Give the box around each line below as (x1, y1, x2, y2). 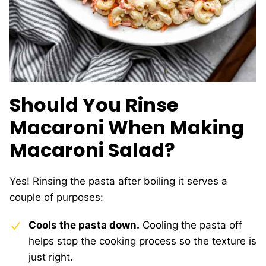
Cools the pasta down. (28, 219, 140, 232)
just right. (28, 251, 73, 264)
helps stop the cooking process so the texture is (28, 235, 256, 248)
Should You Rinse (9, 91, 178, 119)
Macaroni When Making (9, 114, 244, 141)
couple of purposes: (9, 191, 103, 204)
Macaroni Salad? (9, 137, 175, 164)
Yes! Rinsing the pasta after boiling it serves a (9, 175, 227, 188)
